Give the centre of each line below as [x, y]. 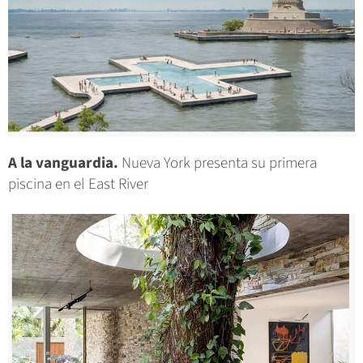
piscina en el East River [78, 185]
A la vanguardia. [63, 164]
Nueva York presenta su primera [218, 164]
